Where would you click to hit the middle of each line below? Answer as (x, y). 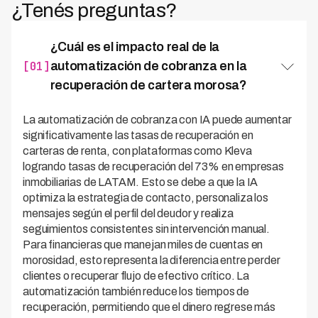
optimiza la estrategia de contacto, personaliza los (146, 198)
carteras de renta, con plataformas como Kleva (137, 151)
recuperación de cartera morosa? (148, 86)
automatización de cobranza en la (148, 66)
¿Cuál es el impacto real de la (135, 47)
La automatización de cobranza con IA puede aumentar (157, 120)
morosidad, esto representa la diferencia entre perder (152, 261)
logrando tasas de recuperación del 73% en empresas (153, 167)
